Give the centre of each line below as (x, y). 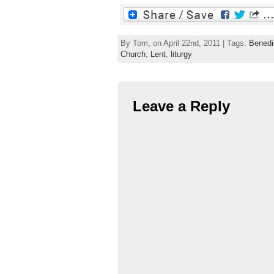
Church (133, 54)
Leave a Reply (181, 106)
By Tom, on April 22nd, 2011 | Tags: (185, 43)
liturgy (181, 54)
